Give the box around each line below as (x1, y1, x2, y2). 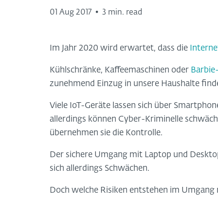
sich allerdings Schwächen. (50, 164, 149, 173)
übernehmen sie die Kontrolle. (50, 128, 163, 137)
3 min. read (102, 8, 142, 17)
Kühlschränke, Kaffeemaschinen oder (50, 66, 191, 74)
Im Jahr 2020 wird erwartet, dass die (50, 44, 190, 53)
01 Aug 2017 (50, 8, 91, 17)
